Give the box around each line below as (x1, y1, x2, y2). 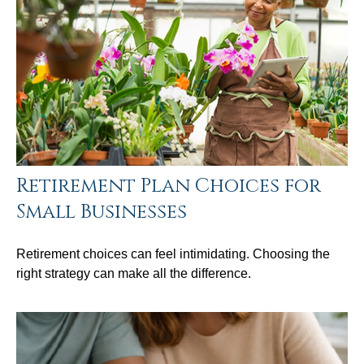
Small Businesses (16, 198, 187, 225)
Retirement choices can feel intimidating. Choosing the (16, 246, 330, 261)
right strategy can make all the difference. (16, 266, 251, 280)
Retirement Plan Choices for (16, 172, 321, 199)
